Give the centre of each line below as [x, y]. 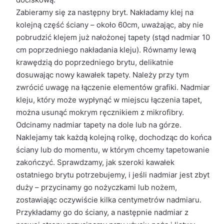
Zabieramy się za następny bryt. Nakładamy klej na [104, 12]
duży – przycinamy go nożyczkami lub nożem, [96, 187]
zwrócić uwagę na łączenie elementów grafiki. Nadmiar [113, 87]
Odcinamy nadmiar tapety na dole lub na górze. [98, 125]
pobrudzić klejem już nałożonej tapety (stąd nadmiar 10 [113, 37]
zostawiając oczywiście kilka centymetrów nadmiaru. [108, 200]
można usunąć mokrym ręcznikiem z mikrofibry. [100, 112]
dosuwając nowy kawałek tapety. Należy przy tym [102, 75]
